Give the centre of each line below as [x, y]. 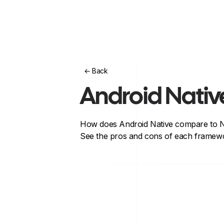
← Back [96, 71]
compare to [196, 124]
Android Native [146, 124]
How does [100, 124]
